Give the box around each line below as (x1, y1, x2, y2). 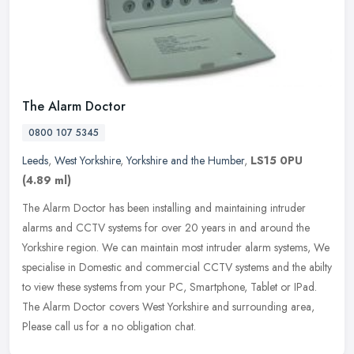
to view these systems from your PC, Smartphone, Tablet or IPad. (22, 279, 317, 296)
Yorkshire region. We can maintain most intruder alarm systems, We (22, 239, 330, 256)
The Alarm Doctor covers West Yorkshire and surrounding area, (22, 299, 314, 315)
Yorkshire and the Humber (126, 153, 244, 169)
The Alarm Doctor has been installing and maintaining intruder (22, 200, 306, 217)
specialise (22, 259, 65, 276)
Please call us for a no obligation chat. (22, 318, 196, 335)
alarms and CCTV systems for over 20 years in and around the (22, 220, 310, 236)
